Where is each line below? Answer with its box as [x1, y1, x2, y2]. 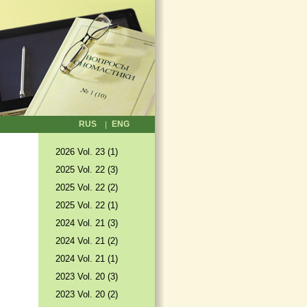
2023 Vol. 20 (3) [56, 271, 118, 282]
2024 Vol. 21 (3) [56, 218, 118, 228]
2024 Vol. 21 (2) [56, 236, 118, 246]
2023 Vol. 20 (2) [56, 289, 118, 299]
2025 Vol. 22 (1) [56, 200, 118, 210]
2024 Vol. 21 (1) [56, 254, 118, 264]
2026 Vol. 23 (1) [56, 147, 118, 157]
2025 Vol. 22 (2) [56, 182, 118, 193]
